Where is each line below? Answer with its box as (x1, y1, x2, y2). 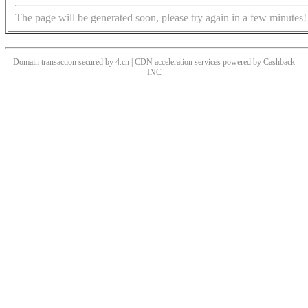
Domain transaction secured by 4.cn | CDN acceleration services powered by (13, 57, 263, 67)
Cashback (263, 57, 295, 67)
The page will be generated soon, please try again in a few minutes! (15, 12, 307, 24)
